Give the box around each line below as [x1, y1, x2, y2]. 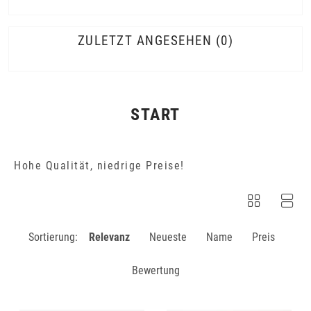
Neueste [149, 230, 187, 244]
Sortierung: [28, 230, 78, 244]
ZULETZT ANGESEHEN [77, 33, 212, 49]
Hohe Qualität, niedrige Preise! [14, 159, 185, 172]
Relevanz [88, 230, 130, 244]
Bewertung [131, 264, 180, 277]
